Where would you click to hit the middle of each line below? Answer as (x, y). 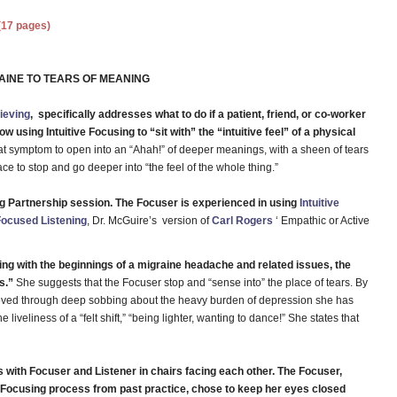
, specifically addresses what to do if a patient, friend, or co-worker (198, 114)
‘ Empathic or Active (321, 221)
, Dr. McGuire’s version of (149, 221)
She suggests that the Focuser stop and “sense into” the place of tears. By (191, 283)
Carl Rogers (242, 221)
